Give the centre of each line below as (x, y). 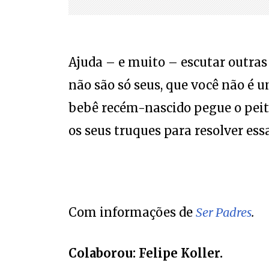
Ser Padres (223, 212)
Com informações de (132, 212)
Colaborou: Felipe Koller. (145, 253)
